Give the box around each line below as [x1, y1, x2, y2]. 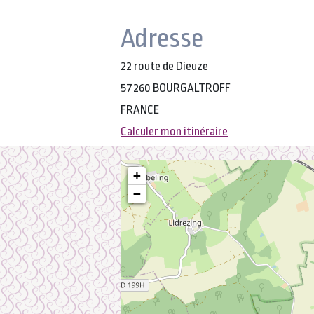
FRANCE [121, 103, 159, 116]
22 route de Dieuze [121, 60, 208, 73]
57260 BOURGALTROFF [121, 81, 231, 95]
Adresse [121, 23, 203, 53]
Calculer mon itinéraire [121, 125, 228, 138]
